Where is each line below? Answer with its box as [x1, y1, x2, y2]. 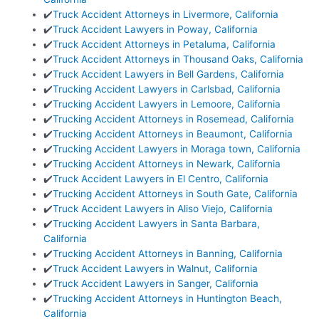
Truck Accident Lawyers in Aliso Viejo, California [53, 203, 273, 215]
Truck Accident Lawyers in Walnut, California [53, 263, 258, 275]
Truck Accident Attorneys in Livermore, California [53, 9, 279, 21]
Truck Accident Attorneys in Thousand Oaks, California [53, 53, 304, 66]
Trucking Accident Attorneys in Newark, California [53, 158, 281, 170]
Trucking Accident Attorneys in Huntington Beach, [53, 293, 283, 305]
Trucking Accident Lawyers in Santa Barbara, [53, 218, 261, 230]
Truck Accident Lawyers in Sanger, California [53, 278, 259, 290]
